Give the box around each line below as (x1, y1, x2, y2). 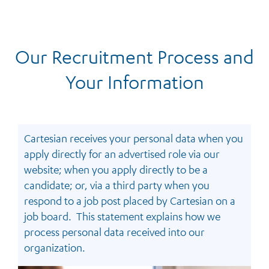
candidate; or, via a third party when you (24, 178, 210, 192)
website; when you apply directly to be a (24, 162, 208, 176)
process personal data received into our (24, 225, 205, 238)
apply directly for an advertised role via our (24, 147, 220, 160)
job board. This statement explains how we (24, 209, 220, 223)
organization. (24, 240, 85, 254)
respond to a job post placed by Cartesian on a (24, 193, 235, 207)
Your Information (65, 70, 204, 93)
